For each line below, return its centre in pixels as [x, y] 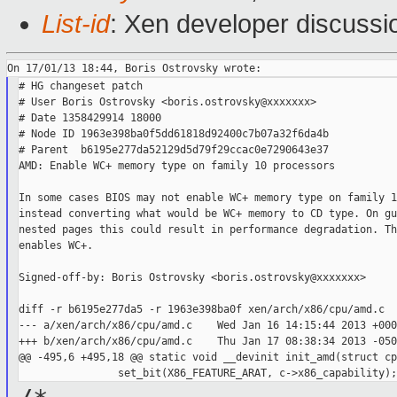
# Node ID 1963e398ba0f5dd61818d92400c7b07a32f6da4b [173, 134]
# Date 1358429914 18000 [90, 118]
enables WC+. [55, 246]
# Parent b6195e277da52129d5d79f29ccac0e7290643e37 [173, 150]
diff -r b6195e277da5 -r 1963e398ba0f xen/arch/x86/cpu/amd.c [201, 310]
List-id [76, 24]
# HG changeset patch [80, 86]
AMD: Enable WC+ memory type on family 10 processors [176, 166]
